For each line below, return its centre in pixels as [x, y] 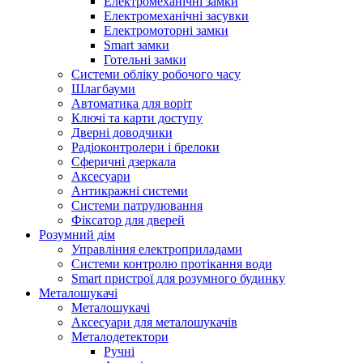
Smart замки [137, 45]
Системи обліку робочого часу [156, 74]
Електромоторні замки [166, 30]
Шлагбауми [103, 89]
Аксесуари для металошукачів [154, 322]
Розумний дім [77, 235]
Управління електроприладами [157, 249]
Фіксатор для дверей [128, 220]
